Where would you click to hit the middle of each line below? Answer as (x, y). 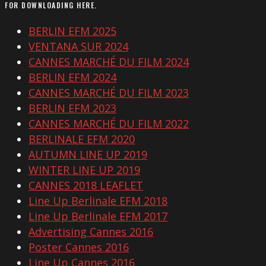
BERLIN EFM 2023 (72, 108)
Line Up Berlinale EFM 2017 (98, 216)
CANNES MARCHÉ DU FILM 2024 (109, 62)
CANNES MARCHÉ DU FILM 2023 (109, 93)
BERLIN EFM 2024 (72, 77)
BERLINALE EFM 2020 (82, 139)
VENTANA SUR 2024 (78, 47)
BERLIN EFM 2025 (72, 31)
